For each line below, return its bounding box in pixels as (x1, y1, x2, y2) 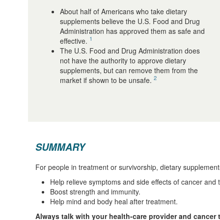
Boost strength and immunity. (50, 187, 140, 197)
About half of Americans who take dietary (60, 6, 187, 17)
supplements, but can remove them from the (60, 65, 198, 76)
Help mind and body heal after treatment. (50, 196, 178, 207)
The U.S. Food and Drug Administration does (60, 46, 200, 56)
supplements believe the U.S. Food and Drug (60, 16, 200, 27)
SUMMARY (35, 140, 85, 154)
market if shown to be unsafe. (60, 75, 154, 85)
